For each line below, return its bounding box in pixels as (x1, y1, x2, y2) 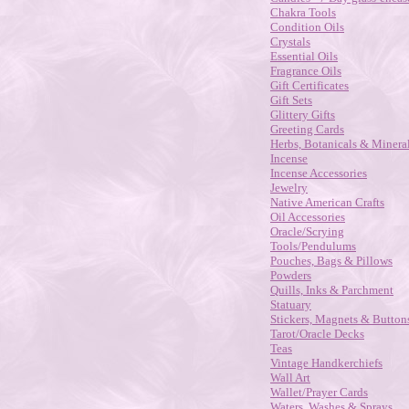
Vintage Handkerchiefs (270, 356, 383, 370)
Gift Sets (270, 93, 312, 107)
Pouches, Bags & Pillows (270, 254, 393, 267)
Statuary (270, 298, 311, 311)
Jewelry (270, 181, 308, 194)
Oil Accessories (270, 210, 345, 224)
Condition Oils (270, 20, 344, 34)
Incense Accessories (270, 166, 367, 180)
